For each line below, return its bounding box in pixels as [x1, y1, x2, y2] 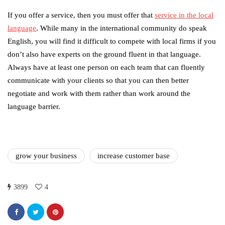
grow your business [16, 152, 77, 160]
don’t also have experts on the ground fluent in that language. [8, 50, 201, 59]
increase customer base [97, 152, 170, 160]
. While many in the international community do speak [36, 24, 207, 33]
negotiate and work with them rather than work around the [8, 89, 190, 98]
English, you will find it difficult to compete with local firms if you [8, 37, 216, 46]
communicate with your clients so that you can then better [8, 76, 189, 85]
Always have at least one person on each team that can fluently [8, 63, 205, 72]
